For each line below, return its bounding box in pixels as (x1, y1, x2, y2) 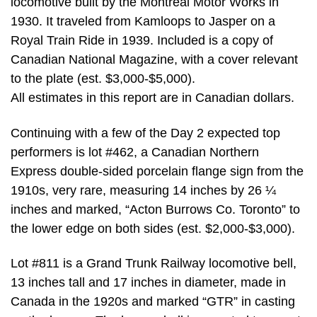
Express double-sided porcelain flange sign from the (11, 163, 304, 178)
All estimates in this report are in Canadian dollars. (11, 91, 294, 105)
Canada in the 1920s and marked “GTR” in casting (11, 294, 295, 309)
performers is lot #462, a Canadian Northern (11, 144, 259, 159)
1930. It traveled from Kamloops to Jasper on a (11, 14, 275, 29)
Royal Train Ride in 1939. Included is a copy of (11, 33, 273, 48)
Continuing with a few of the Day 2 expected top (11, 125, 280, 140)
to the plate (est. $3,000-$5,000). (11, 71, 195, 86)
